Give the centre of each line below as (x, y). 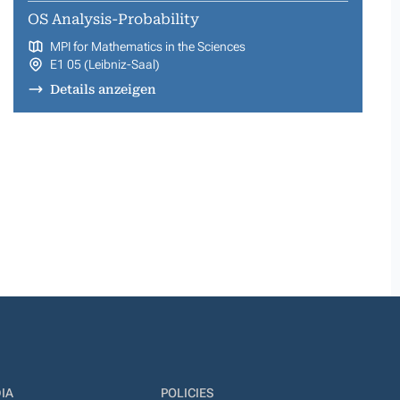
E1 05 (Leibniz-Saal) (104, 64)
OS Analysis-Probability (113, 19)
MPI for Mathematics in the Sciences (147, 46)
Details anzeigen (103, 89)
